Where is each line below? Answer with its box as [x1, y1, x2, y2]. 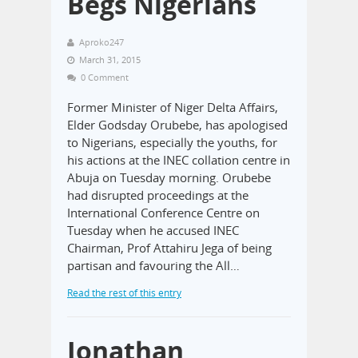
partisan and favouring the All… [67, 257, 240, 273]
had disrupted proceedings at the [67, 186, 249, 203]
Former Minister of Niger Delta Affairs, [67, 98, 278, 115]
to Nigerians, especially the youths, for [67, 133, 277, 150]
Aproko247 [79, 35, 124, 48]
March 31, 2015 [79, 53, 141, 66]
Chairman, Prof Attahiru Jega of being [67, 239, 272, 256]
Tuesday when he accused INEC [67, 221, 239, 238]
